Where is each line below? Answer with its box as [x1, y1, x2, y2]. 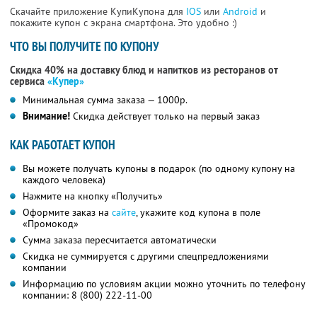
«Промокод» [23, 217, 79, 231]
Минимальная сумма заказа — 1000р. [23, 93, 188, 107]
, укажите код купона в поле [136, 206, 260, 219]
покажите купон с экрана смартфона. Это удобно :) [10, 16, 237, 30]
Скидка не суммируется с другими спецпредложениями [23, 250, 269, 263]
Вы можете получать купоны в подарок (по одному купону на [23, 162, 295, 175]
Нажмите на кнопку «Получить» [23, 190, 163, 203]
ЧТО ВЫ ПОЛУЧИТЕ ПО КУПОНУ [10, 38, 159, 55]
